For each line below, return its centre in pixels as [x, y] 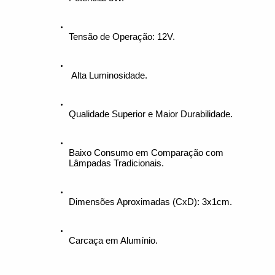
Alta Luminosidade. [108, 76]
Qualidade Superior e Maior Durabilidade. [150, 114]
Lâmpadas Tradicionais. [116, 164]
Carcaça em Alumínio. [113, 241]
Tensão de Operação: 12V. [122, 37]
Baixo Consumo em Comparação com [146, 153]
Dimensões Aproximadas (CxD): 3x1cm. [150, 202]
